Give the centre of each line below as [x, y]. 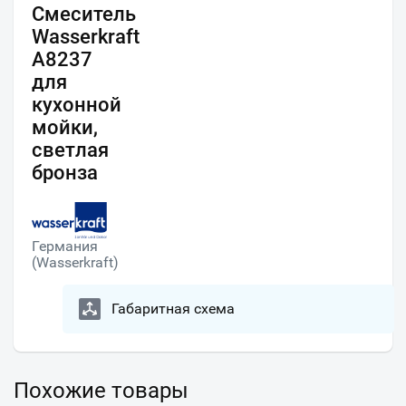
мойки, [65, 128]
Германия [65, 246]
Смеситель [84, 14]
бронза [65, 173]
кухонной [77, 105]
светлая [70, 150]
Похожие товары [101, 391]
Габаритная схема [173, 309]
